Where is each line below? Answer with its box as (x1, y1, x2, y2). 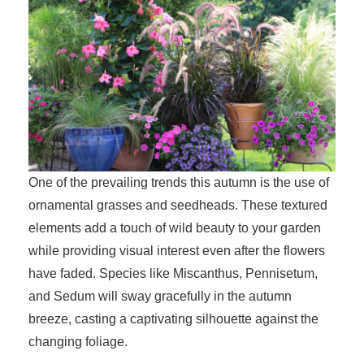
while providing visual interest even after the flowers (28, 244, 325, 258)
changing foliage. (28, 335, 131, 349)
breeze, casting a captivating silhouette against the (28, 312, 318, 326)
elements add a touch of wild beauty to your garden (28, 221, 321, 235)
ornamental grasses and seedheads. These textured (28, 198, 327, 212)
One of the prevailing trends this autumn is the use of (28, 175, 329, 189)
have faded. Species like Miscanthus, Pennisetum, (28, 266, 318, 280)
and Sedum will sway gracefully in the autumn (28, 289, 292, 303)
